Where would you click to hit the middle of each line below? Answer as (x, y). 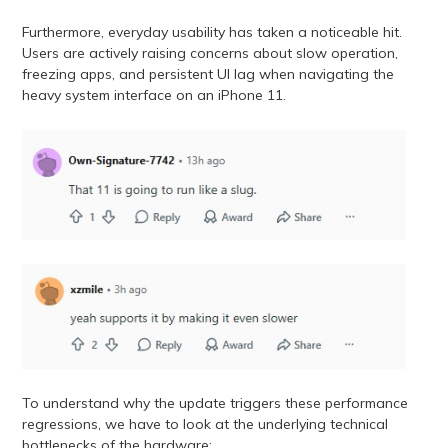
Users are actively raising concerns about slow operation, (209, 52)
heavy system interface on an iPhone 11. (153, 94)
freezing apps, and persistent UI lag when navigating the (207, 73)
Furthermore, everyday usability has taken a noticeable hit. (211, 31)
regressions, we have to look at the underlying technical (204, 424)
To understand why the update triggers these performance (214, 403)
